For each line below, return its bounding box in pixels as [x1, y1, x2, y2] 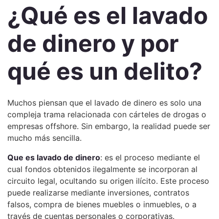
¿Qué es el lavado [7, 1, 208, 30]
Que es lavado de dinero [7, 153, 100, 162]
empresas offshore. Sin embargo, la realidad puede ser [7, 121, 210, 131]
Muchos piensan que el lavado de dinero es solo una [7, 98, 201, 108]
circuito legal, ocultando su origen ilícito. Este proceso [7, 176, 209, 186]
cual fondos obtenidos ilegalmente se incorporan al [7, 164, 197, 174]
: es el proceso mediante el [100, 153, 200, 162]
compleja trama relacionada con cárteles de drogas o [7, 109, 206, 119]
